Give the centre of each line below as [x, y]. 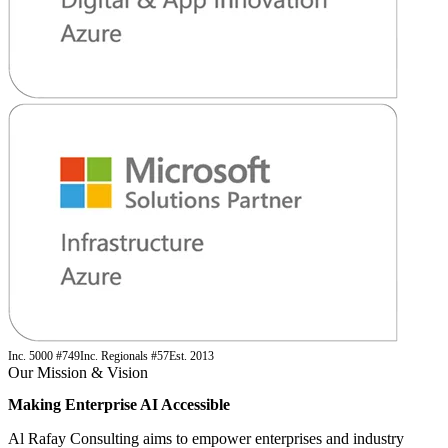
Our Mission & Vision [78, 373]
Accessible [195, 404]
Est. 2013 [191, 356]
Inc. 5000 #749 [44, 356]
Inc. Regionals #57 [124, 356]
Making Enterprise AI [84, 404]
